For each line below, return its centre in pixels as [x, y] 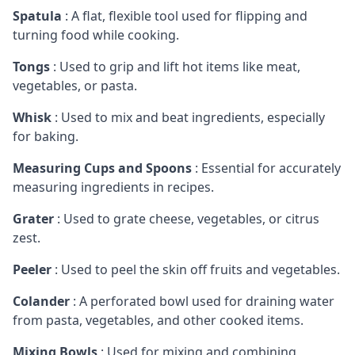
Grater [35, 218]
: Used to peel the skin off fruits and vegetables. [196, 269]
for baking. [46, 136]
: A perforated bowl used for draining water [204, 301]
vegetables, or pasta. [75, 85]
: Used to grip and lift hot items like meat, [175, 66]
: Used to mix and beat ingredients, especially [190, 117]
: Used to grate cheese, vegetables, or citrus [188, 218]
